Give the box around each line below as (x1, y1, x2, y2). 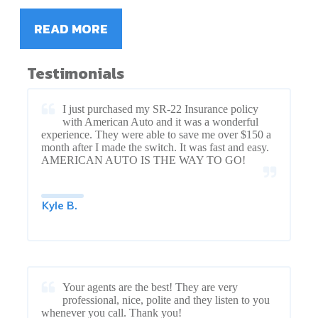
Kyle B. (42, 198, 77, 212)
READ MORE (34, 18, 108, 38)
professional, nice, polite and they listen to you (62, 293, 270, 306)
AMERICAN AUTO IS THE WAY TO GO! (41, 153, 246, 166)
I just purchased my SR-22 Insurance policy (62, 102, 258, 115)
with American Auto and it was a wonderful (62, 115, 258, 128)
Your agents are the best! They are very (62, 280, 238, 293)
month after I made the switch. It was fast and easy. (41, 141, 269, 153)
